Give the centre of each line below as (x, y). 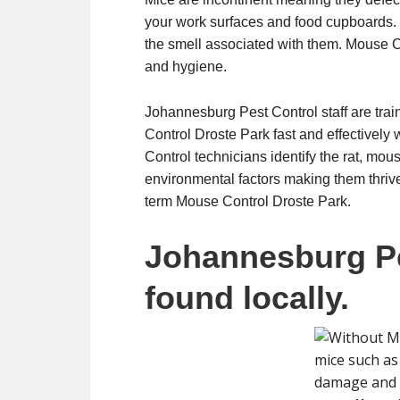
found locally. (247, 298)
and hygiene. (186, 67)
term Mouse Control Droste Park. (248, 201)
